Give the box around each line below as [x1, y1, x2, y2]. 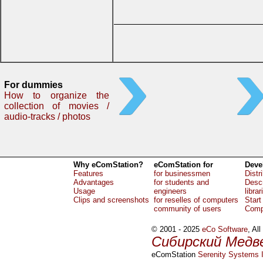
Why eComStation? [73, 160, 143, 169]
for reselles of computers [154, 195, 238, 204]
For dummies [4, 80, 63, 90]
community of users [154, 204, 221, 213]
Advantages [73, 178, 114, 187]
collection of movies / [4, 101, 109, 111]
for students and [154, 178, 209, 187]
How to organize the [4, 90, 109, 100]
